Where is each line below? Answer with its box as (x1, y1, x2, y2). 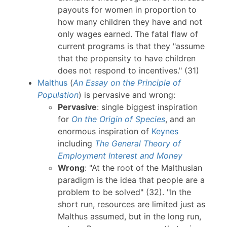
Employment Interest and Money (57, 150, 182, 161)
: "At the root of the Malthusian (84, 162, 202, 173)
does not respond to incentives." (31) (57, 65, 199, 75)
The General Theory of (94, 138, 181, 148)
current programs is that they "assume (57, 41, 205, 51)
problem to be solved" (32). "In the (57, 186, 191, 197)
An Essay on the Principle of (72, 77, 181, 88)
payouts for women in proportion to (57, 4, 197, 15)
